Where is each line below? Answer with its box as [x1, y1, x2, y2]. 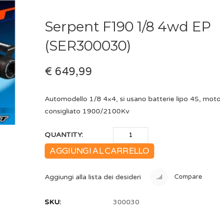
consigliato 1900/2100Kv [45, 107, 130, 115]
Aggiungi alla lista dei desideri [45, 172, 141, 181]
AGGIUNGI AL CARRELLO [50, 146, 149, 157]
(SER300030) [45, 37, 132, 54]
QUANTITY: [45, 131, 83, 139]
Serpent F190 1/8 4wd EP [45, 18, 212, 35]
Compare [173, 173, 203, 181]
